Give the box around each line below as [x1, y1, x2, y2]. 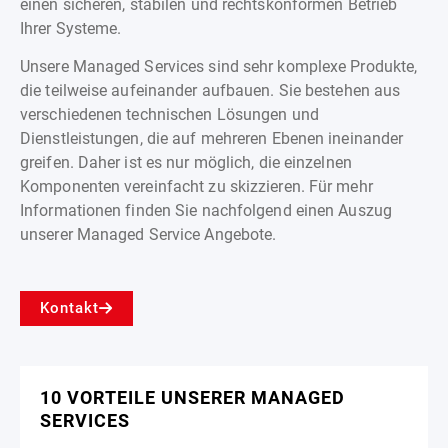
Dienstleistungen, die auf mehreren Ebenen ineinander [20, 128, 404, 148]
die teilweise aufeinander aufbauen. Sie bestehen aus [20, 80, 401, 100]
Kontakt [40, 299, 99, 318]
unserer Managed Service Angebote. [20, 224, 277, 244]
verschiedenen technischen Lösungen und [20, 104, 319, 124]
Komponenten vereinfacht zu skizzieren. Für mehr [20, 176, 373, 196]
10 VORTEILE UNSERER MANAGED [40, 387, 345, 409]
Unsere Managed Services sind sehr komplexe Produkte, [20, 56, 418, 76]
